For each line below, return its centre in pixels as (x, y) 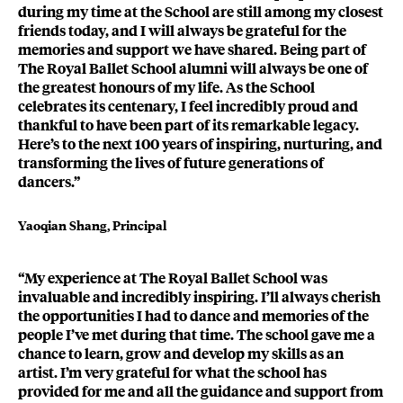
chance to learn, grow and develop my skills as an (181, 354)
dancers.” (49, 182)
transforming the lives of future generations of (171, 163)
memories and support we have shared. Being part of (192, 49)
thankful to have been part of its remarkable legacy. (188, 125)
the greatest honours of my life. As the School (166, 87)
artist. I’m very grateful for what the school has (172, 372)
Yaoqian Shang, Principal (92, 225)
